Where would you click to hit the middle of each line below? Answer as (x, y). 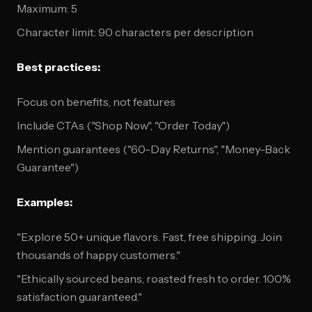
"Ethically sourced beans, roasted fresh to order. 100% (154, 279)
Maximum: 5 (47, 8)
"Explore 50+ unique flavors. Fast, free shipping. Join (149, 237)
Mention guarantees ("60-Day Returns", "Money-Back (154, 149)
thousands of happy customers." (99, 255)
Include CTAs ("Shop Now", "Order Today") (123, 125)
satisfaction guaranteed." (79, 297)
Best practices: (58, 67)
